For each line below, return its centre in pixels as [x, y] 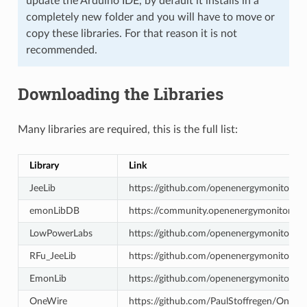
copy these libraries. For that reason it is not [131, 33]
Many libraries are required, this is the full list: [127, 129]
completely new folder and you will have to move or [150, 17]
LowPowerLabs [61, 233]
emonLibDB [54, 210]
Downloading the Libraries [120, 94]
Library [44, 165]
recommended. [61, 50]
